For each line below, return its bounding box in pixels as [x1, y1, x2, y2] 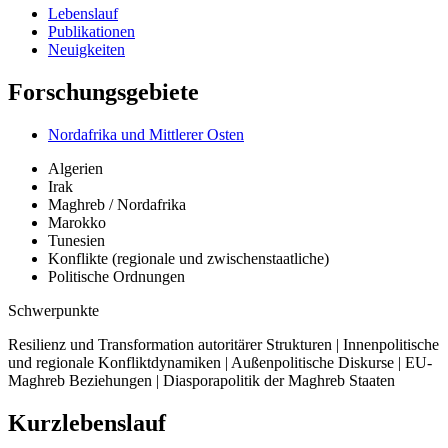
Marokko [48, 213, 106, 231]
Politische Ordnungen [48, 267, 185, 285]
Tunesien [48, 231, 105, 249]
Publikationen [48, 22, 135, 40]
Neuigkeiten [48, 40, 125, 58]
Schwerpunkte [8, 301, 99, 319]
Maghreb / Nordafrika [48, 195, 186, 213]
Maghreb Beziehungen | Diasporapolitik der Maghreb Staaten [8, 371, 395, 389]
